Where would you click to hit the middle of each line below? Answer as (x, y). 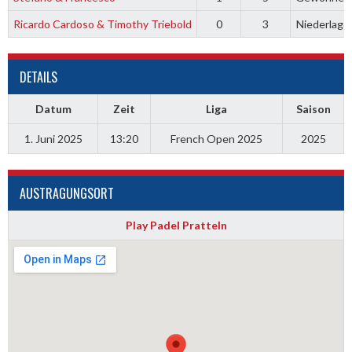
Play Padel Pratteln (176, 225)
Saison (313, 109)
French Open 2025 (216, 139)
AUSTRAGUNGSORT (67, 193)
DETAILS (38, 77)
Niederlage (323, 24)
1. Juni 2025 (53, 139)
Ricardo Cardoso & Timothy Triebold (103, 24)
